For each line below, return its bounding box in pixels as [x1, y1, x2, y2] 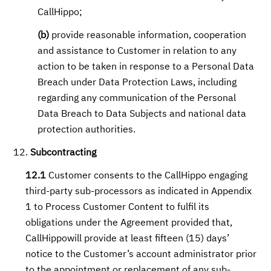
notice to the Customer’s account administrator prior [25, 250, 257, 260]
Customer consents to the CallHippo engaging [46, 171, 248, 181]
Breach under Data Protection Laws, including [38, 78, 237, 88]
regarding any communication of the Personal [38, 94, 237, 103]
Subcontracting [30, 148, 97, 158]
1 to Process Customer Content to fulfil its [25, 203, 210, 212]
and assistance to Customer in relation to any [38, 47, 237, 56]
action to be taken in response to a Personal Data [38, 62, 255, 72]
